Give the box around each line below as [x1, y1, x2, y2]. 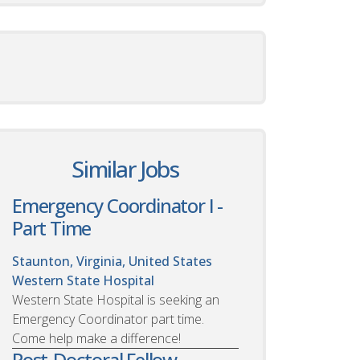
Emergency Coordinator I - [12, 191, 223, 219]
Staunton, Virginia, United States [12, 252, 212, 270]
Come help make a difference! [12, 329, 181, 347]
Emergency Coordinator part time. [12, 309, 204, 328]
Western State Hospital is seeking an [12, 290, 219, 309]
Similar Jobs [72, 153, 179, 184]
